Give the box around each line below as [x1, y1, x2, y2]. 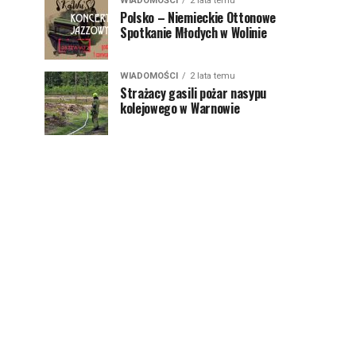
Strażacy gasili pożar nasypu [120, 83, 267, 103]
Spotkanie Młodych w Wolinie [120, 23, 267, 42]
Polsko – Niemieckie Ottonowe [120, 8, 277, 27]
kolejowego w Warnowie [120, 99, 240, 118]
